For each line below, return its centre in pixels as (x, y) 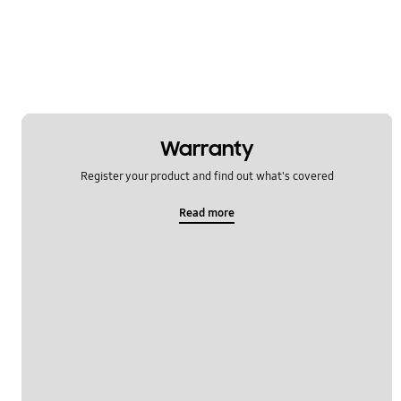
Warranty (207, 149)
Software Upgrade (94, 10)
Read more (207, 213)
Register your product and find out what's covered (207, 176)
